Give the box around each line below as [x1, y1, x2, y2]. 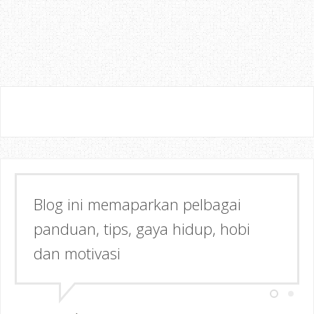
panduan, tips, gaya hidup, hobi [34, 217, 250, 239]
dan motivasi [34, 242, 121, 264]
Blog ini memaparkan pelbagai [34, 193, 241, 214]
